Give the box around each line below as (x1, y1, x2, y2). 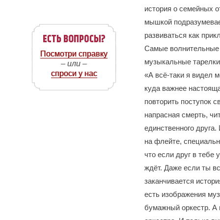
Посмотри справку (40, 50, 108, 58)
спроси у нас (51, 69, 97, 78)
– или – (61, 59, 87, 68)
